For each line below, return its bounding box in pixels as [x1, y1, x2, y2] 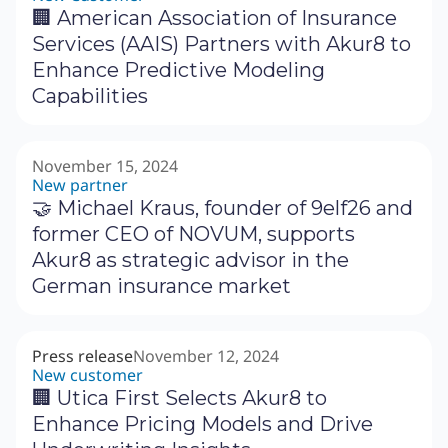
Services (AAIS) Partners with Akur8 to [32, 32, 411, 57]
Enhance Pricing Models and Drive [32, 412, 373, 437]
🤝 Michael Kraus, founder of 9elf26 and [32, 196, 413, 221]
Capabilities [32, 84, 148, 109]
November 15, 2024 [32, 155, 178, 178]
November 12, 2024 [133, 345, 279, 368]
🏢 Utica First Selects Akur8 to [32, 386, 327, 411]
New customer [32, 364, 143, 387]
